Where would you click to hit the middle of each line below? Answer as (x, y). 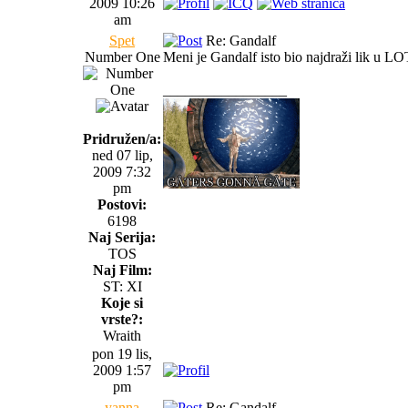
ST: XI (122, 286)
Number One (122, 56)
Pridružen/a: (122, 138)
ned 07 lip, (122, 155)
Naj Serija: (122, 237)
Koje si (122, 302)
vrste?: (122, 319)
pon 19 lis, (122, 353)
